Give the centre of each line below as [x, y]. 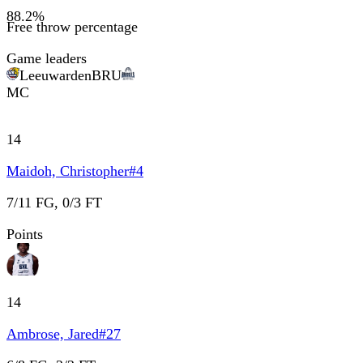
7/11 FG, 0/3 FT [54, 202]
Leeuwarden [56, 75]
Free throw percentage [72, 26]
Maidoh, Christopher [68, 171]
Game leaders [47, 58]
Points [25, 234]
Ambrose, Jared [53, 333]
